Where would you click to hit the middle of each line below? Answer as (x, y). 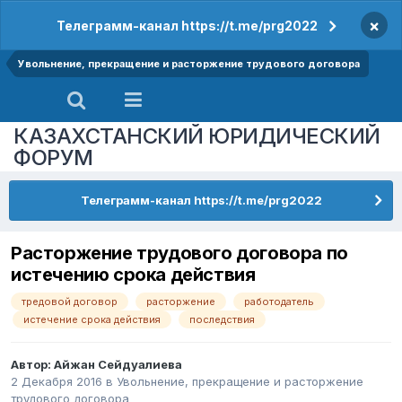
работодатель (279, 302)
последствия (222, 320)
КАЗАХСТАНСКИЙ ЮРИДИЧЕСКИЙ (197, 135)
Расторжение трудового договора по (179, 253)
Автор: (32, 365)
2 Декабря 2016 (57, 382)
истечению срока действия (133, 275)
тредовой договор (70, 302)
